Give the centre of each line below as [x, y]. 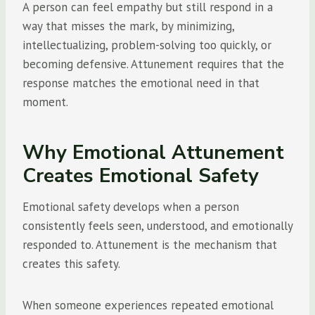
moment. [45, 102]
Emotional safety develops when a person [131, 207]
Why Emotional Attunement [153, 153]
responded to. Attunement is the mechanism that [150, 245]
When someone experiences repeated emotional [148, 305]
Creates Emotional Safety [141, 176]
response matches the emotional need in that [141, 83]
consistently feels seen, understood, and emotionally [157, 226]
